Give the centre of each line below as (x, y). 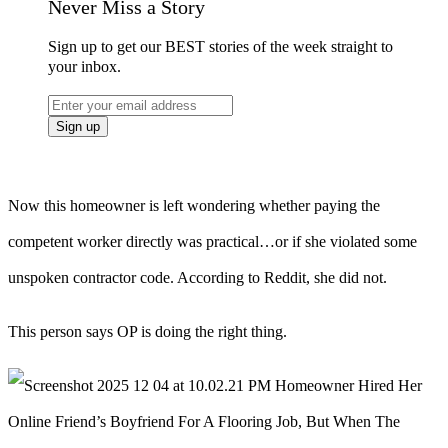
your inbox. (84, 66)
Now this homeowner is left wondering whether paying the (194, 205)
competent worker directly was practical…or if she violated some (212, 241)
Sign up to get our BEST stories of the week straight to (220, 46)
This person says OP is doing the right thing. (147, 331)
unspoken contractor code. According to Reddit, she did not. (197, 277)
